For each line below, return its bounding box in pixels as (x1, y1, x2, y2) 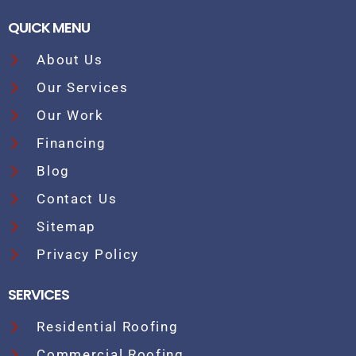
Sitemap (37, 219, 97, 235)
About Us (37, 52, 103, 68)
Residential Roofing (37, 319, 179, 335)
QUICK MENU (8, 17, 90, 38)
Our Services (37, 79, 129, 96)
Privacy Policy (37, 246, 140, 263)
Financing (37, 135, 106, 152)
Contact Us (37, 191, 118, 207)
